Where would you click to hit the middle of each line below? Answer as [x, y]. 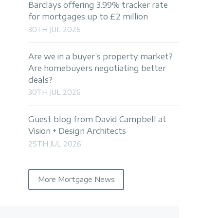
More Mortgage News [76, 180]
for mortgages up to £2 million [88, 17]
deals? [40, 80]
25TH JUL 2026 [55, 144]
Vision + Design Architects [77, 131]
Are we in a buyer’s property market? [100, 56]
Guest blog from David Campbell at [97, 119]
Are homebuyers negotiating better [97, 68]
